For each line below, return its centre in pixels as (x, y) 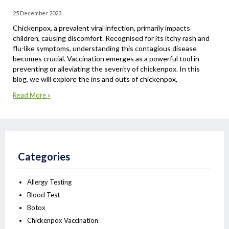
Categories (44, 156)
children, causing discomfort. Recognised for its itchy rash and (111, 38)
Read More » (32, 95)
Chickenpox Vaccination (63, 220)
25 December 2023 (37, 13)
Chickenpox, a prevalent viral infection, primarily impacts (101, 28)
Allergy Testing (49, 182)
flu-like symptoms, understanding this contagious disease (105, 48)
